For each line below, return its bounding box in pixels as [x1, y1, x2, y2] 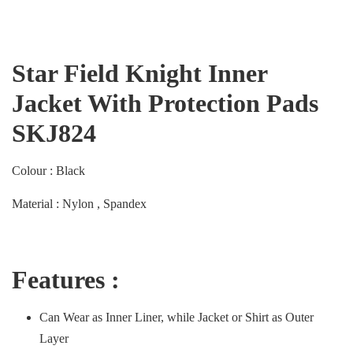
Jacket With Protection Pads [12, 89, 318, 117]
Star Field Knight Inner [12, 59, 267, 87]
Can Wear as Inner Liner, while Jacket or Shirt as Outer [39, 310, 314, 324]
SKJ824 [12, 119, 96, 147]
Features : [12, 266, 126, 294]
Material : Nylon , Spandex [12, 197, 147, 210]
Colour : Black [12, 164, 85, 177]
